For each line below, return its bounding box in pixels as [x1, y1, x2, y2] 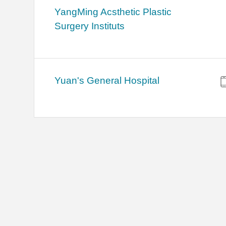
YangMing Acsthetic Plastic [54, 7, 172, 18]
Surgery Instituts [54, 21, 125, 32]
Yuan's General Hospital [54, 75, 160, 86]
